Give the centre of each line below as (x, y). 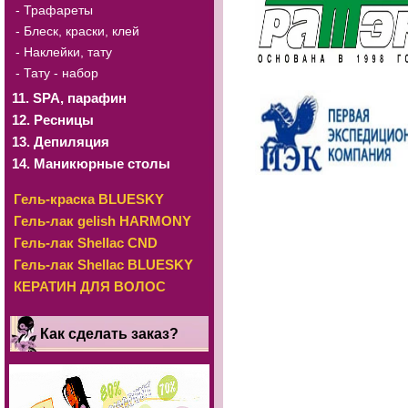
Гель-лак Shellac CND (86, 243)
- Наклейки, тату (64, 52)
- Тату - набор (57, 73)
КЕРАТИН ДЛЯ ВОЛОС (90, 286)
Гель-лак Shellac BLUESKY (103, 265)
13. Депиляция (61, 142)
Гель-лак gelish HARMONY (102, 221)
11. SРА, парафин (69, 98)
